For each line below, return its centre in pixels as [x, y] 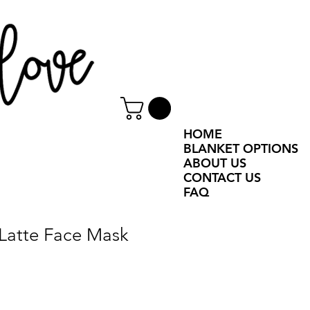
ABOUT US [215, 163]
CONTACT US [222, 178]
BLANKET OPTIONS [241, 149]
